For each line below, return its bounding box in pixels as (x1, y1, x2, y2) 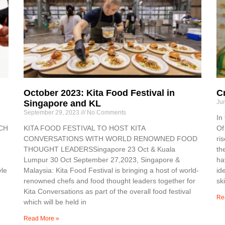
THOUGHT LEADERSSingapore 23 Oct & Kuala (24, 145, 176, 153)
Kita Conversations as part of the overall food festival (24, 187, 191, 195)
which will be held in (24, 197, 87, 206)
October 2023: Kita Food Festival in (24, 87, 175, 98)
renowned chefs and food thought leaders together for (24, 176, 196, 185)
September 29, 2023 (24, 108, 81, 116)
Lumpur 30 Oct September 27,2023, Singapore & (24, 155, 180, 164)
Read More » (24, 214, 60, 222)
